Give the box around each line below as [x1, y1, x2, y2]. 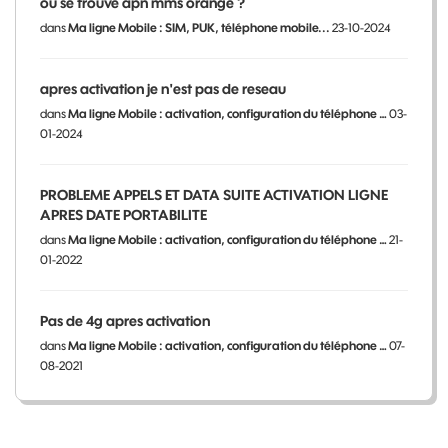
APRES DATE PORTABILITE [40, 206, 207, 225]
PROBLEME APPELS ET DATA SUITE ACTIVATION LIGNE [40, 186, 388, 205]
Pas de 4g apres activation [40, 312, 210, 331]
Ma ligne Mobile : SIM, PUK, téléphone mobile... [68, 20, 330, 36]
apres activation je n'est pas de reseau [40, 80, 286, 99]
